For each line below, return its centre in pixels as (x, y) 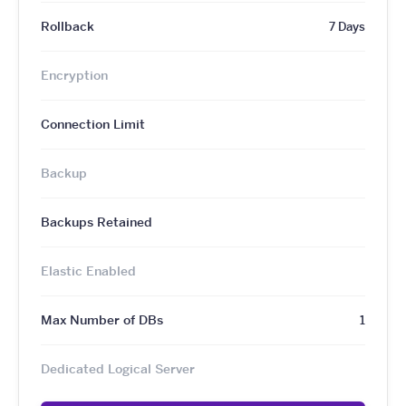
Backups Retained (97, 222)
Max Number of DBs (102, 319)
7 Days (347, 26)
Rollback (68, 26)
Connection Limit (93, 124)
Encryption (74, 75)
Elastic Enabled (88, 271)
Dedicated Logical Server (118, 368)
